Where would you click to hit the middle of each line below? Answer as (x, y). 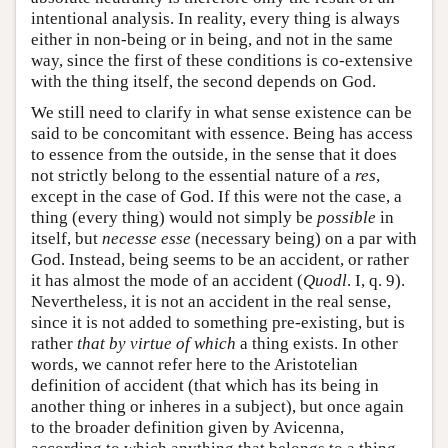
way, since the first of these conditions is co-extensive (222, 61)
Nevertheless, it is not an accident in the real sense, (211, 302)
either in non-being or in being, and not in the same (212, 40)
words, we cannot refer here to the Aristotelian (194, 365)
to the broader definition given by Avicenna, (187, 428)
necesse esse (146, 239)
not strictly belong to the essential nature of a (193, 176)
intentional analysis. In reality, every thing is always (215, 19)
